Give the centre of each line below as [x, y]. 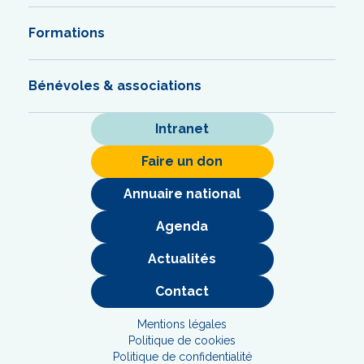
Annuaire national [182, 193]
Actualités [182, 258]
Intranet [182, 128]
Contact [182, 291]
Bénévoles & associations [115, 85]
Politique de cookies [182, 340]
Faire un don [182, 161]
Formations [67, 32]
